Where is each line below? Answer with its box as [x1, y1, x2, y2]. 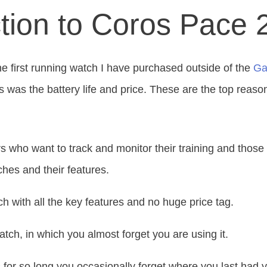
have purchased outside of [107, 62, 232, 74]
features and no [82, 196, 163, 209]
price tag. [187, 196, 234, 209]
